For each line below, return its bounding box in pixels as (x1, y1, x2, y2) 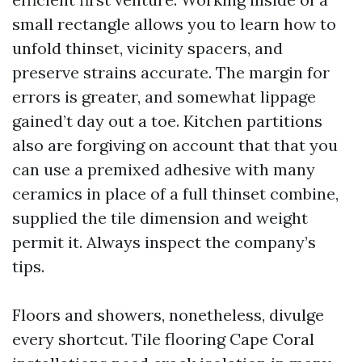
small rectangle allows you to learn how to (12, 14, 336, 34)
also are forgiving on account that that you (12, 135, 338, 155)
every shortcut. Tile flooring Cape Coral (12, 329, 314, 349)
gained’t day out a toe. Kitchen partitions (12, 111, 322, 131)
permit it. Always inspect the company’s (12, 232, 316, 252)
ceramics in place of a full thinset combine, (12, 183, 339, 204)
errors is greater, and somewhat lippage (12, 86, 316, 107)
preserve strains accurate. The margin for (12, 62, 330, 82)
